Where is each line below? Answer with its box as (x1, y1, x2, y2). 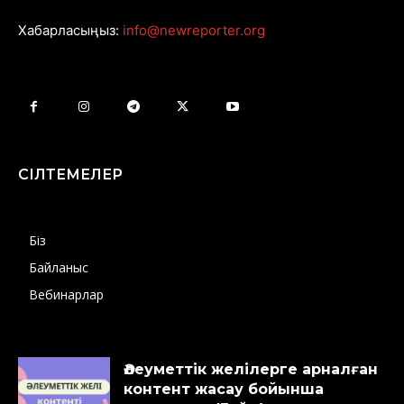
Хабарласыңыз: (18, 22, 119, 40)
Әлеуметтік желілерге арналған (124, 361, 378, 379)
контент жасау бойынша (124, 381, 324, 399)
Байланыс (29, 259, 88, 277)
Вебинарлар (29, 286, 104, 304)
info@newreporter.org (123, 22, 265, 40)
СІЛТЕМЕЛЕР (18, 166, 123, 184)
